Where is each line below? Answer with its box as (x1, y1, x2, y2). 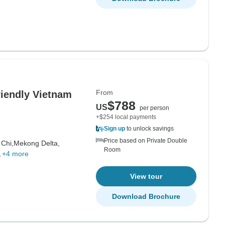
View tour (130, 172, 162, 180)
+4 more (2, 150, 29, 158)
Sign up (104, 125, 125, 132)
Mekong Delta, (13, 139, 60, 147)
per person (140, 104, 169, 111)
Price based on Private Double (104, 137, 187, 144)
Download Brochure (112, 192, 180, 200)
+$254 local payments (96, 114, 156, 121)
